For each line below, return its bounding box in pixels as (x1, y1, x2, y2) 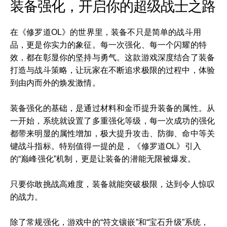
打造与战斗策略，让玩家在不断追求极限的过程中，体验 (10, 66, 215, 74)
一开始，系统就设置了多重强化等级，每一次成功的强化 (10, 117, 215, 125)
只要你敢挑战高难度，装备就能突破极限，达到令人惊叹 (10, 180, 215, 188)
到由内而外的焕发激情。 (10, 79, 100, 87)
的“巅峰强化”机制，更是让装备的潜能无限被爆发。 (10, 155, 196, 163)
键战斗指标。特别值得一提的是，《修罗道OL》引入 (10, 142, 201, 150)
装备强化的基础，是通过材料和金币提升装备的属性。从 (10, 104, 215, 112)
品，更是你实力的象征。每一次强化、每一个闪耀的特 (10, 41, 207, 49)
